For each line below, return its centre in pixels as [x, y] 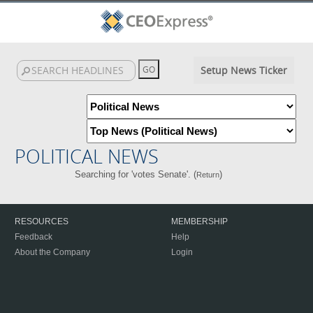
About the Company [52, 252]
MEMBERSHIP [199, 221]
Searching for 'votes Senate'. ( [136, 174]
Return [208, 175]
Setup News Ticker [243, 70]
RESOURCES [42, 221]
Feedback [34, 237]
